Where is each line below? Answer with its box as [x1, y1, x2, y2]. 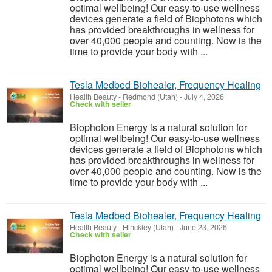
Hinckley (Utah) [123, 222, 174, 233]
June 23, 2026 [178, 222, 227, 233]
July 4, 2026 [182, 91, 224, 102]
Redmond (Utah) [123, 91, 178, 102]
